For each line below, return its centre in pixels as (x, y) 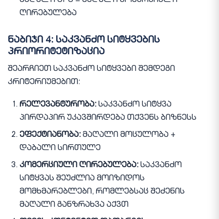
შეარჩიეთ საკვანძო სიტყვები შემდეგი (91, 69)
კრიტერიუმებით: (44, 82)
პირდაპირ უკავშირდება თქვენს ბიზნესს (108, 118)
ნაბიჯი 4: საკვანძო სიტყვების (84, 41)
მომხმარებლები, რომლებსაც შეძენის (102, 192)
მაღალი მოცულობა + (128, 135)
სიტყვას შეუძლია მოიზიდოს (82, 179)
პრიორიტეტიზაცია (56, 52)
